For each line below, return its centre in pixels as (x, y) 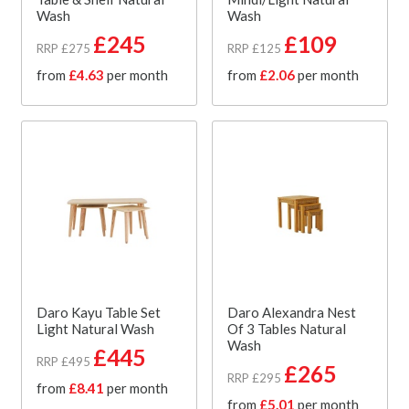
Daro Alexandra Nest (292, 312)
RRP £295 (254, 378)
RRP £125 (254, 48)
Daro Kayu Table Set (99, 312)
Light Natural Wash (95, 328)
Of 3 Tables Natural (287, 328)
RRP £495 (63, 361)
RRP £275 (63, 48)
